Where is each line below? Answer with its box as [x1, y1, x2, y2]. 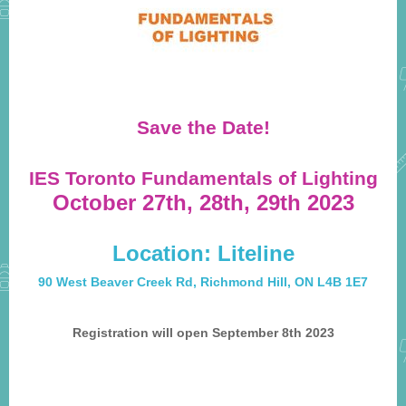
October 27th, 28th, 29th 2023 [52, 190, 354, 215]
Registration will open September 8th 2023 [72, 325, 334, 340]
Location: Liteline [111, 241, 295, 266]
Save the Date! [136, 117, 270, 138]
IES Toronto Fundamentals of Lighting [28, 168, 378, 188]
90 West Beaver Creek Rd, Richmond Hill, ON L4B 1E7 [38, 275, 368, 289]
